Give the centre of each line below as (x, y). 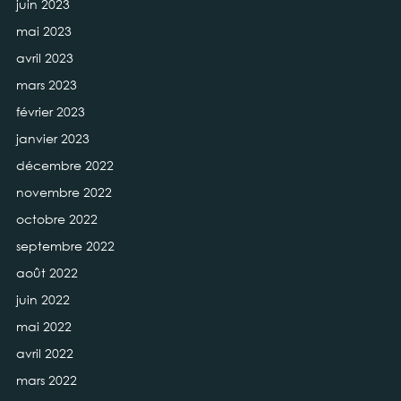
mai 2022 (43, 326)
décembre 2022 (64, 165)
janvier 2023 (52, 138)
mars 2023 (46, 85)
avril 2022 (44, 353)
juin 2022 (43, 299)
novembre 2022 (64, 192)
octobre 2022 (56, 219)
